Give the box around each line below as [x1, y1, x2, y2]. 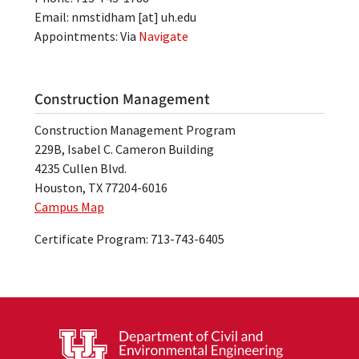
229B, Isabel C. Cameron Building [34, 141, 214, 157]
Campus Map [34, 199, 104, 215]
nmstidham [71, 9, 135, 25]
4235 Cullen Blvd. [34, 160, 127, 176]
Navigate [139, 28, 188, 44]
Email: [34, 9, 71, 25]
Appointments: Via [34, 28, 139, 44]
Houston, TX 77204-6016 [34, 179, 167, 196]
